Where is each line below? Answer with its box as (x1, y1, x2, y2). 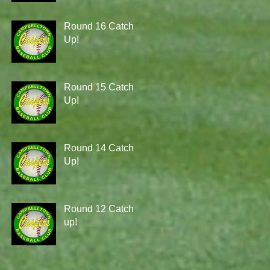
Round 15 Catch (64, 82, 134, 92)
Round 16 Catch (64, 21, 134, 31)
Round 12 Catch (64, 204, 134, 214)
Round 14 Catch (64, 143, 134, 153)
